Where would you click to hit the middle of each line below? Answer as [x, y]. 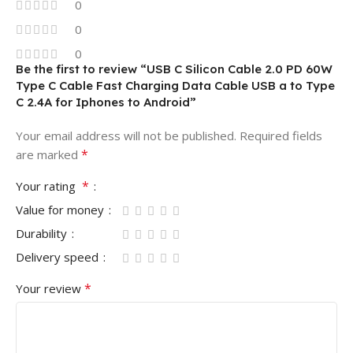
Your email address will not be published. [126, 136]
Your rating [49, 186]
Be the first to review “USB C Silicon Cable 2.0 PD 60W [174, 69]
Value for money [61, 210]
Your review [50, 289]
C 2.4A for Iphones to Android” [106, 102]
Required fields [281, 136]
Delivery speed [59, 257]
